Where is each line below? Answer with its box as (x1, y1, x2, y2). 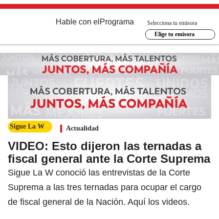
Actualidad (66, 124, 99, 132)
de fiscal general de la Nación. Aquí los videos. (8, 197, 190, 207)
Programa (100, 18, 134, 26)
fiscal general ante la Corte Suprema (8, 152, 210, 165)
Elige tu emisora (154, 31, 195, 38)
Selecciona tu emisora (147, 19, 197, 26)
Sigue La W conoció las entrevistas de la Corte (8, 167, 190, 177)
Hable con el (56, 18, 100, 26)
